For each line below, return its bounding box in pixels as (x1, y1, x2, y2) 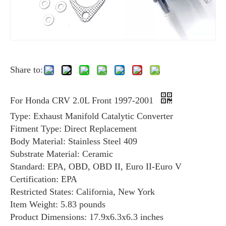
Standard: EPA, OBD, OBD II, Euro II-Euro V (10, 161, 182, 172)
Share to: (10, 65, 43, 75)
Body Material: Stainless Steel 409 (10, 136, 137, 146)
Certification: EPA (10, 174, 77, 184)
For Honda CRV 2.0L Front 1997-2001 (10, 95, 156, 105)
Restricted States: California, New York (10, 187, 155, 197)
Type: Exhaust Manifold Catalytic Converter (10, 111, 173, 121)
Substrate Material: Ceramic (10, 149, 113, 159)
